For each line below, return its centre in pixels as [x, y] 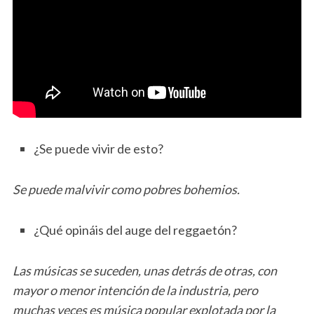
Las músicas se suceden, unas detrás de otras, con [144, 270]
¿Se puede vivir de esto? [98, 148]
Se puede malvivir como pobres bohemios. [126, 189]
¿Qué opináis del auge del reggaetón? [135, 230]
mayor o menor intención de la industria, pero [135, 290]
